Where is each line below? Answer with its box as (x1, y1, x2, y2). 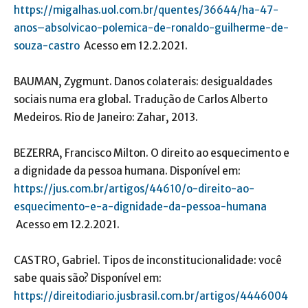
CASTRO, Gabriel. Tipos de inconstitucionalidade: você (14, 254, 282, 267)
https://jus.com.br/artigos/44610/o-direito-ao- (14, 182, 254, 196)
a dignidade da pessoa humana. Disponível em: (14, 164, 241, 178)
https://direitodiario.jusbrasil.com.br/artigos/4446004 (14, 289, 288, 303)
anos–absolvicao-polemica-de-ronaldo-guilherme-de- (14, 21, 289, 35)
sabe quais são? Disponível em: (14, 272, 162, 285)
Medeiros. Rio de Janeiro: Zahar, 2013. (14, 111, 198, 124)
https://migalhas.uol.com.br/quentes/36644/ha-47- (14, 3, 278, 17)
